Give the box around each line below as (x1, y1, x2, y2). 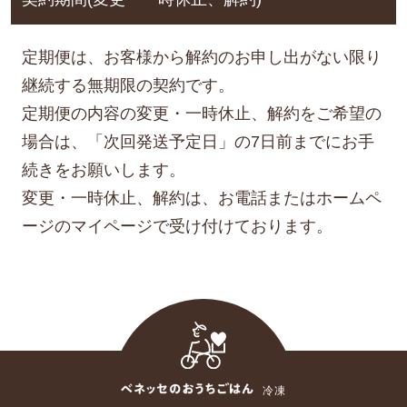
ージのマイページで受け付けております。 (21, 216, 333, 235)
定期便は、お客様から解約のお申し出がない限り (21, 47, 382, 66)
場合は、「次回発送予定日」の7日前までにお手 (21, 132, 374, 151)
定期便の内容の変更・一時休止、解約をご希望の (21, 104, 382, 123)
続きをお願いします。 (21, 160, 185, 179)
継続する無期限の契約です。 (21, 75, 234, 94)
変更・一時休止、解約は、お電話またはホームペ (21, 188, 382, 207)
